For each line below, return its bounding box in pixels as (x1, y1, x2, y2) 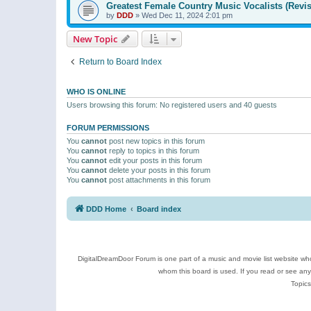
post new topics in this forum (107, 137, 205, 145)
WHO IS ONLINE (67, 87, 126, 96)
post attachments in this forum (107, 176, 210, 184)
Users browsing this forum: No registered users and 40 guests (67, 101, 277, 109)
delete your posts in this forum (107, 166, 210, 174)
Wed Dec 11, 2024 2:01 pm (142, 11, 233, 19)
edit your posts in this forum (107, 156, 202, 165)
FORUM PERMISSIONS (67, 124, 149, 132)
